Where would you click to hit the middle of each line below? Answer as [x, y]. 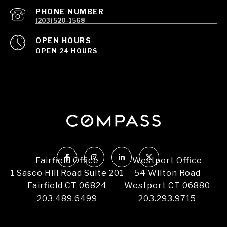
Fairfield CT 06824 [67, 186]
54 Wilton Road [167, 173]
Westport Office [167, 161]
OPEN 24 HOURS [67, 51]
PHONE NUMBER [70, 12]
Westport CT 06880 [167, 186]
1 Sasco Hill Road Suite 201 [67, 173]
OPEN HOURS [63, 41]
